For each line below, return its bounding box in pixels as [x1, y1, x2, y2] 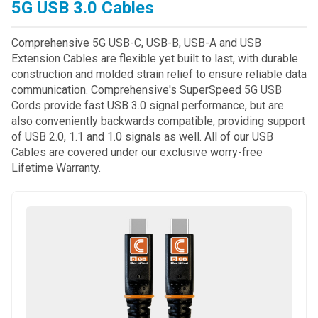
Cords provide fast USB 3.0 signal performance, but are [11, 99, 284, 113]
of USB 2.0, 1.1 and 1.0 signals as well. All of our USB [11, 130, 273, 144]
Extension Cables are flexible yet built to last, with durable [11, 52, 298, 66]
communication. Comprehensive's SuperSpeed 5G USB [11, 83, 282, 97]
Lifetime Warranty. [11, 161, 101, 175]
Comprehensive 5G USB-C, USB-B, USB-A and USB [11, 36, 261, 50]
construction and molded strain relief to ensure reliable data [11, 67, 307, 82]
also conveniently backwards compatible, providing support [11, 114, 305, 128]
